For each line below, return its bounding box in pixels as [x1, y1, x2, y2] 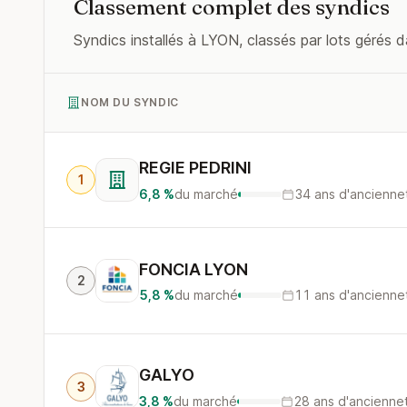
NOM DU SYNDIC [81, 95, 179, 109]
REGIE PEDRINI [139, 158, 252, 177]
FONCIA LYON [139, 260, 248, 279]
